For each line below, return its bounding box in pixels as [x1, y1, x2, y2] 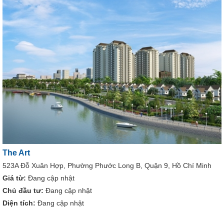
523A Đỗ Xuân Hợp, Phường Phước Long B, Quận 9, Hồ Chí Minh [2, 161, 211, 170]
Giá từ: [2, 174, 26, 182]
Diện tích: [2, 199, 35, 207]
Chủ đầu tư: [2, 186, 43, 195]
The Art [2, 148, 30, 157]
